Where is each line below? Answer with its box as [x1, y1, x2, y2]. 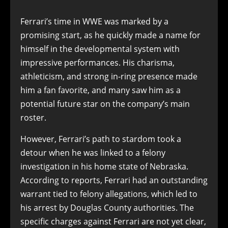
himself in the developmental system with [20, 43, 180, 54]
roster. [20, 112, 46, 123]
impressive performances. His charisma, [20, 57, 175, 68]
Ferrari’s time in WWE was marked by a [20, 16, 168, 27]
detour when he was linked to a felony [20, 147, 165, 158]
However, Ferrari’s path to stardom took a [20, 133, 181, 145]
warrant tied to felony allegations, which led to [20, 188, 197, 199]
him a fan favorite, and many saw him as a [20, 84, 181, 96]
